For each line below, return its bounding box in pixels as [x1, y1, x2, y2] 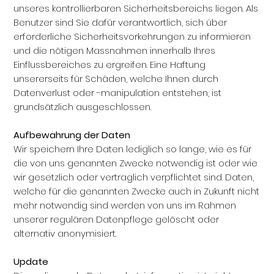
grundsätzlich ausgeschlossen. [13, 100, 152, 113]
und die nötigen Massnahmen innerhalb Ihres [13, 44, 216, 57]
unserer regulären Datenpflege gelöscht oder [13, 213, 220, 226]
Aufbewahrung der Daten [13, 128, 131, 141]
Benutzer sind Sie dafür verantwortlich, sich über [13, 16, 228, 29]
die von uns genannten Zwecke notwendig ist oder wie [13, 157, 258, 169]
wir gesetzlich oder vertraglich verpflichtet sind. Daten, [13, 171, 254, 183]
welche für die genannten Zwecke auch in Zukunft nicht [13, 185, 260, 198]
